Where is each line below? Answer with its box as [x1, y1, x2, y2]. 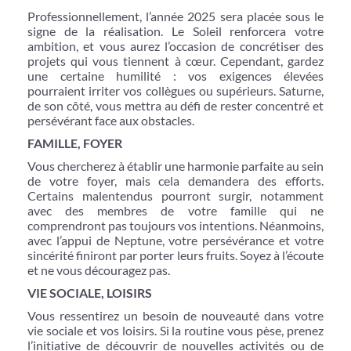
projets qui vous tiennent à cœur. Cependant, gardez [27, 52, 324, 68]
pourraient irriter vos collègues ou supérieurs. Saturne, [27, 82, 324, 98]
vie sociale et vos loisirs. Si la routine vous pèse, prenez [27, 322, 324, 338]
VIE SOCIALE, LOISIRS [27, 284, 152, 300]
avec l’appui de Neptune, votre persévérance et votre [27, 232, 324, 248]
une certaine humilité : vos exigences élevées [27, 67, 324, 83]
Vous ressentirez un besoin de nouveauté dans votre [27, 307, 324, 323]
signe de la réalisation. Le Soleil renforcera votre [27, 23, 324, 38]
